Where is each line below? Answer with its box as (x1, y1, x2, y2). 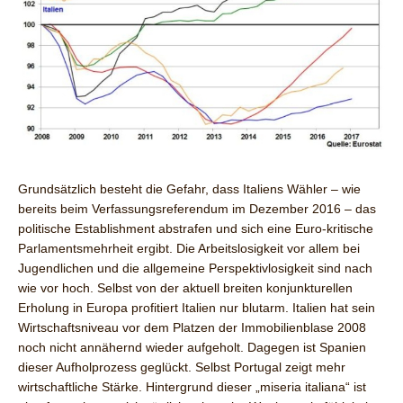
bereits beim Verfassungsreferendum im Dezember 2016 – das (18, 201, 376, 217)
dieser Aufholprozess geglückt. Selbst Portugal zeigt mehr (18, 360, 345, 375)
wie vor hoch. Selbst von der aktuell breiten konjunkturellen (18, 281, 353, 296)
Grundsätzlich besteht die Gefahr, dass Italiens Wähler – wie (18, 182, 361, 197)
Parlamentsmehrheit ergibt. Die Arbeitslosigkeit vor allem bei (18, 241, 360, 256)
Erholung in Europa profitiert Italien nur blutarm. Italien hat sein (18, 300, 375, 316)
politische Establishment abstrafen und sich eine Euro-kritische (18, 221, 373, 237)
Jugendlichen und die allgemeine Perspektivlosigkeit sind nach (18, 261, 372, 276)
